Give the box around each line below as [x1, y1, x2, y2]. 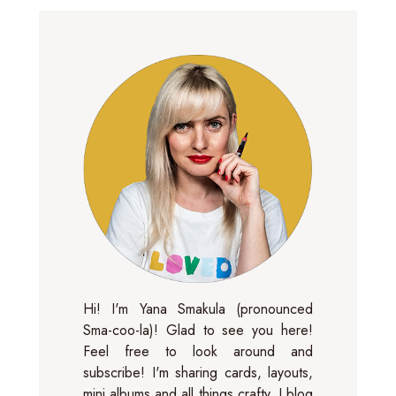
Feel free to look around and [83, 340, 313, 362]
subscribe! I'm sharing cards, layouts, [83, 362, 313, 383]
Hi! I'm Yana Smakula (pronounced [83, 298, 313, 319]
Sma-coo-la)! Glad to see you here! [83, 319, 313, 340]
